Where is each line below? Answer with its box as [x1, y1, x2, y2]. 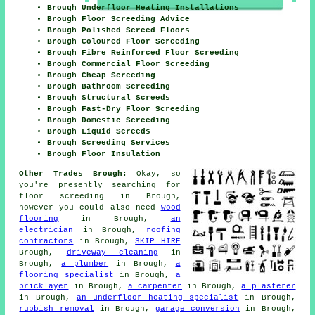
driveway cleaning [66, 247, 158, 257]
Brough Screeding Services [47, 138, 171, 147]
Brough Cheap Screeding [47, 70, 156, 79]
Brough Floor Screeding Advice [47, 14, 191, 23]
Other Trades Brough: [19, 169, 127, 178]
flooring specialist [19, 270, 114, 279]
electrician [19, 225, 74, 234]
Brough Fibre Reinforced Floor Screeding [47, 48, 240, 57]
